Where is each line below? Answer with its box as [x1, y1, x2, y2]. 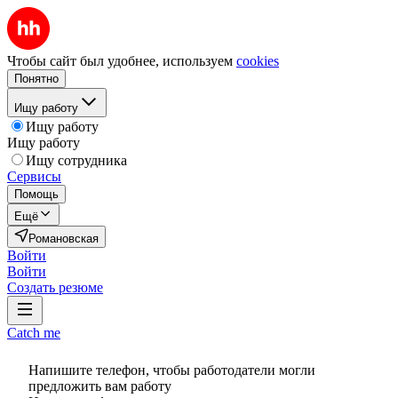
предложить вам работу [28, 378, 171, 394]
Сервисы [7, 169, 61, 184]
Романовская [28, 232, 99, 245]
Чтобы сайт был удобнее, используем [7, 53, 233, 68]
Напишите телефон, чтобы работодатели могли [28, 362, 315, 378]
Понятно [14, 72, 59, 85]
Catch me [7, 325, 60, 340]
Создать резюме [7, 280, 103, 295]
